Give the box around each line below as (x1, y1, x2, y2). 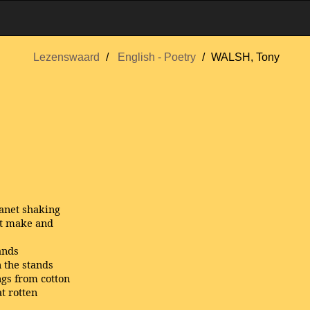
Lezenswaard (33, 51, 100, 63)
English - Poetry (118, 51, 196, 63)
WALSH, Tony (211, 51, 280, 63)
